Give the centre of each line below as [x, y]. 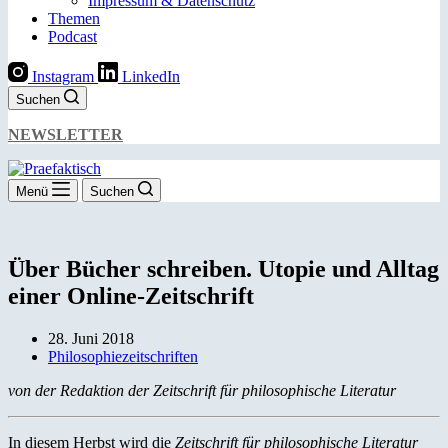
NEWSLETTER [65, 134]
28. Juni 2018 [91, 338]
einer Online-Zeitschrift [131, 295]
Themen [74, 18]
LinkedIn [151, 76]
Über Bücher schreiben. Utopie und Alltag [223, 268]
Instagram [63, 76]
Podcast [72, 36]
